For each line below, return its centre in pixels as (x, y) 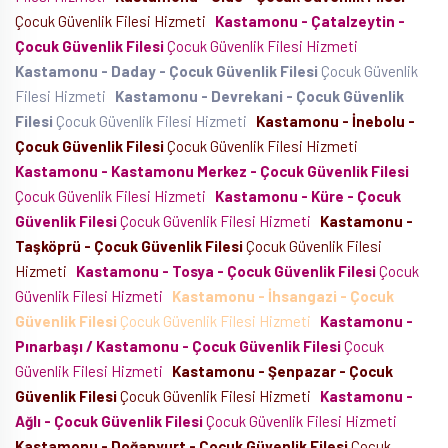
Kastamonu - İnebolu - (335, 121)
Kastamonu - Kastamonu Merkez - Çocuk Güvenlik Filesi (212, 171)
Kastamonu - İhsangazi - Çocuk (283, 296)
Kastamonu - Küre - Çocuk (308, 196)
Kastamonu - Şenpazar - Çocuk (282, 371)
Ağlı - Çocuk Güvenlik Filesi (109, 421)
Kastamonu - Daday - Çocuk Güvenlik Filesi (166, 71)
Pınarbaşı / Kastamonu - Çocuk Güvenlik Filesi (178, 346)
